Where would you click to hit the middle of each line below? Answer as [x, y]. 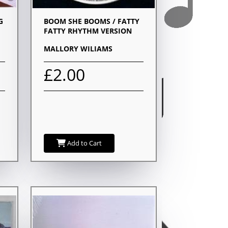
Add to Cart [84, 143]
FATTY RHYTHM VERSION [88, 31]
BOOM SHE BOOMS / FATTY [92, 21]
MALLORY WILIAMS [78, 48]
